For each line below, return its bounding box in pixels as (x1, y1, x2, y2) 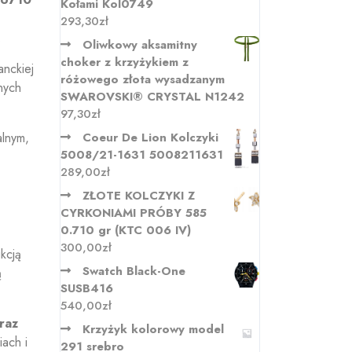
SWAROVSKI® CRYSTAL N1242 (60, 88, 244, 105)
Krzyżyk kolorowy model (82, 321, 224, 338)
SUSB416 (60, 280, 113, 297)
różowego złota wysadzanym (60, 71, 225, 88)
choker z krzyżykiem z (60, 53, 189, 71)
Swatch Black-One (82, 262, 185, 280)
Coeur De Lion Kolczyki (82, 129, 218, 146)
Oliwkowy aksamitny (82, 36, 197, 53)
